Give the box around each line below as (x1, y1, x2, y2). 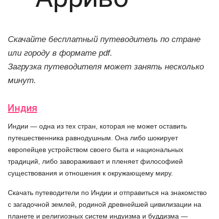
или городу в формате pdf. (8, 48, 112, 58)
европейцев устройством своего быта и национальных (8, 146, 183, 153)
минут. (8, 76, 36, 85)
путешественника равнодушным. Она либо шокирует (8, 134, 178, 142)
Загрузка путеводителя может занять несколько (8, 62, 204, 71)
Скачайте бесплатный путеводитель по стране (8, 35, 200, 44)
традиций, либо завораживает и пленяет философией (8, 157, 183, 165)
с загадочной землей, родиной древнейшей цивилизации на (8, 200, 201, 208)
